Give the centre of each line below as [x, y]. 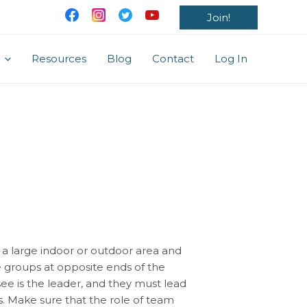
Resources [59, 59]
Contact [173, 59]
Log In [231, 59]
